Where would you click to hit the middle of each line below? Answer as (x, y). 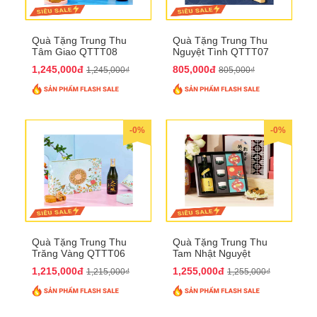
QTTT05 (192, 264)
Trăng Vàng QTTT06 (79, 253)
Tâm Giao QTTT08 (75, 51)
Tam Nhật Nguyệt (212, 253)
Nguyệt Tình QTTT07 (221, 51)
